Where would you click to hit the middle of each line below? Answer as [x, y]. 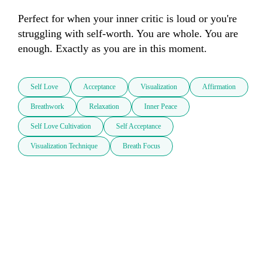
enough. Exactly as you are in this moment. [112, 49]
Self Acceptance [138, 127]
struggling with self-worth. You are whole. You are [128, 34]
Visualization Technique [64, 146]
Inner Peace [161, 107]
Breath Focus [141, 146]
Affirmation [219, 87]
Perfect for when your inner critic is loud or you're [127, 19]
